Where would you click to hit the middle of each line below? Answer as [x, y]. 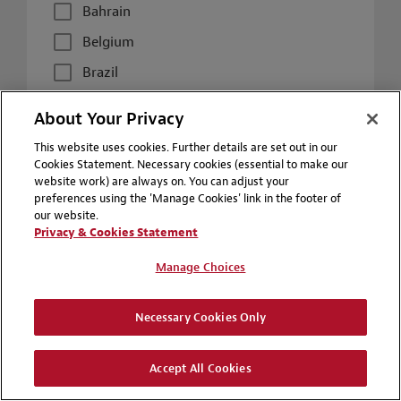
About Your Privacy [110, 119]
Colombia [112, 195]
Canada [105, 103]
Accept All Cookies [200, 368]
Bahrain [107, 12]
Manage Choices [200, 267]
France [103, 256]
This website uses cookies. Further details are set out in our [186, 147]
